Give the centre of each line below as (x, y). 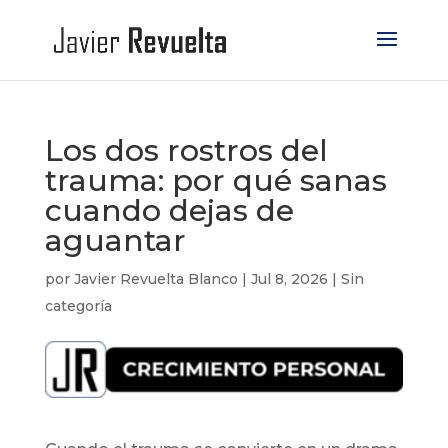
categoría (78, 306)
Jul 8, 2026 (289, 279)
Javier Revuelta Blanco (155, 279)
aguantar (115, 240)
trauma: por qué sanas (215, 180)
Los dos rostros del (186, 150)
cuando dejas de (169, 210)
